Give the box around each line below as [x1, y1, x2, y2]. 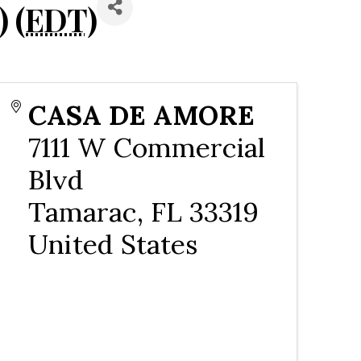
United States [27, 226, 197, 261]
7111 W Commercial [27, 129, 265, 164]
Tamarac [27, 193, 137, 229]
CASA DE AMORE [27, 97, 255, 132]
